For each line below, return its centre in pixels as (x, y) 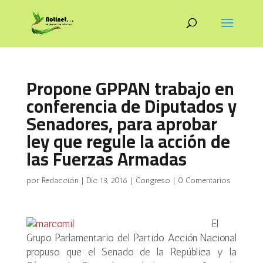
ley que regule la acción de (128, 141)
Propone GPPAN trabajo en (130, 89)
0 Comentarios (204, 181)
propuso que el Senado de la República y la (131, 252)
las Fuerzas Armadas (106, 159)
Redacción (60, 181)
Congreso (153, 181)
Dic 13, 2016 (107, 181)
